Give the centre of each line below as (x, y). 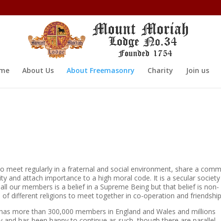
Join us (198, 70)
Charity (160, 70)
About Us (38, 70)
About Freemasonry (101, 70)
